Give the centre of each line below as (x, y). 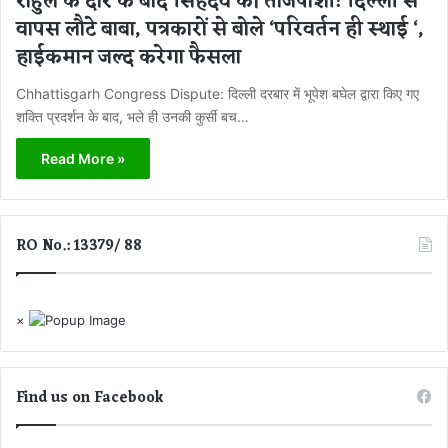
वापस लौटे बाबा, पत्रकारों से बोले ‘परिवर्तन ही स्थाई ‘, (220, 30)
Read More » (83, 158)
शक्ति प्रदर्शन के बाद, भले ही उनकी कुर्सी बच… (132, 116)
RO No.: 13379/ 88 (79, 246)
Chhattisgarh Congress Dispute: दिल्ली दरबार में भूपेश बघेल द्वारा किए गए (217, 93)
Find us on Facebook (90, 398)
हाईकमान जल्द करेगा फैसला (128, 58)
